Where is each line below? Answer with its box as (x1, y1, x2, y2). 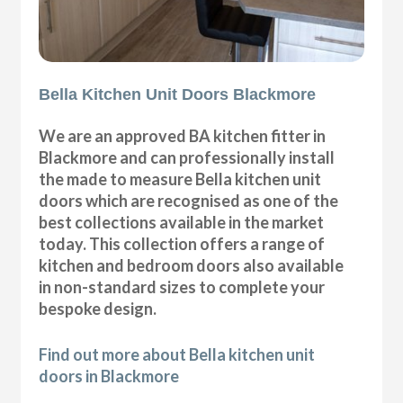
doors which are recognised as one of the (39, 191, 339, 211)
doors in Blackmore (39, 366, 180, 387)
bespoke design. (39, 299, 157, 319)
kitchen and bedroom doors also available (39, 255, 345, 276)
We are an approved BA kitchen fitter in (39, 126, 327, 147)
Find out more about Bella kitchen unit (39, 345, 316, 365)
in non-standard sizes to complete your (39, 277, 326, 298)
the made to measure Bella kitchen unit (39, 169, 322, 190)
